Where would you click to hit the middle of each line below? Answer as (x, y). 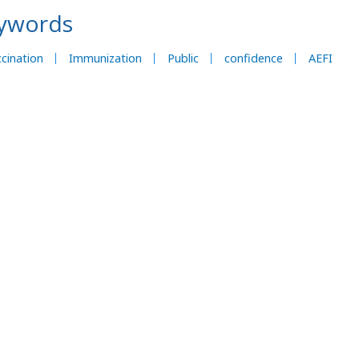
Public (183, 58)
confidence (254, 58)
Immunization (105, 58)
